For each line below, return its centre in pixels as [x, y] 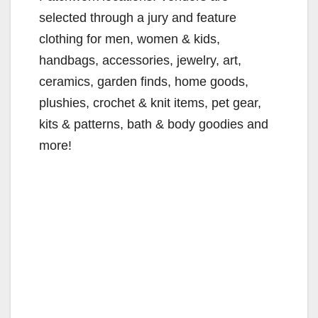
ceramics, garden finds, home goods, [144, 81]
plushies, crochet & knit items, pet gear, [150, 103]
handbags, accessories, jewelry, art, [140, 60]
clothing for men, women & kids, [130, 39]
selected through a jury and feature [138, 17]
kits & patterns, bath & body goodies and [154, 124]
